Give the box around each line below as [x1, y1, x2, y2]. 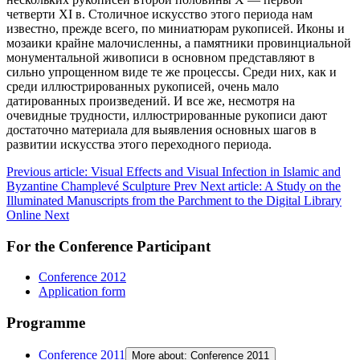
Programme [6, 314, 85, 332]
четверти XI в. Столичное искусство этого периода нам [6, 6, 313, 21]
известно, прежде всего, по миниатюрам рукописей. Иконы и [6, 21, 345, 35]
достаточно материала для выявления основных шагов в [6, 122, 317, 137]
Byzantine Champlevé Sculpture [6, 178, 174, 193]
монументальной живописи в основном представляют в [6, 50, 315, 64]
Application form [39, 284, 125, 299]
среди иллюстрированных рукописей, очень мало [6, 79, 279, 93]
